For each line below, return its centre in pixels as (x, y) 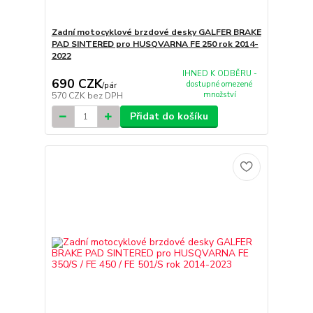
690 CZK (77, 84)
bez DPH (105, 96)
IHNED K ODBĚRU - (219, 73)
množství (219, 94)
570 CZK (69, 96)
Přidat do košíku (169, 117)
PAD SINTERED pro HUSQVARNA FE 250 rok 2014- (155, 44)
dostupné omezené (220, 84)
